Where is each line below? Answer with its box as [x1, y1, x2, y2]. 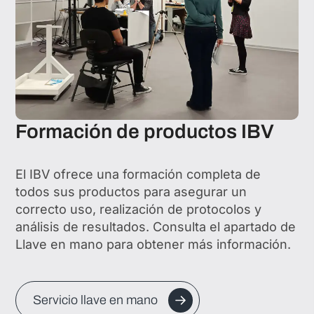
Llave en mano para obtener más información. [15, 237, 292, 252]
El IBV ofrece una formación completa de [15, 167, 261, 182]
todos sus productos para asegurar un [15, 184, 247, 200]
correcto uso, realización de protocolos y [15, 202, 262, 217]
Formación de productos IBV [15, 121, 275, 143]
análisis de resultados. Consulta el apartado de [15, 219, 296, 235]
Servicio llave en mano [33, 293, 158, 308]
